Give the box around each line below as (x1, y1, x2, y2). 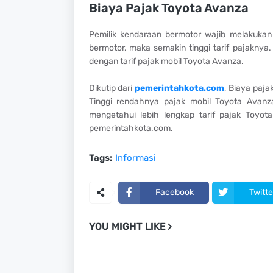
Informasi (115, 152, 156, 163)
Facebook (155, 187, 194, 198)
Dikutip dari (88, 82, 135, 93)
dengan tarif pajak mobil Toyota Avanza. (88, 55, 244, 66)
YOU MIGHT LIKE (88, 220, 166, 232)
